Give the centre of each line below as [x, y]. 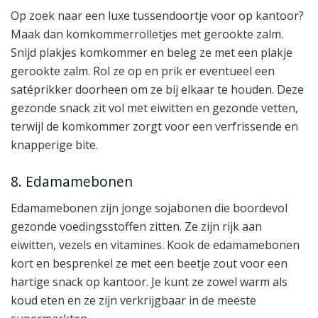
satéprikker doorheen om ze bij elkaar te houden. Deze [157, 89]
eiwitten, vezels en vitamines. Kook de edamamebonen [155, 245]
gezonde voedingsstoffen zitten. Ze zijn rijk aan [136, 226]
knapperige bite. [54, 144]
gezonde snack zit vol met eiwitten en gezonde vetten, [154, 108]
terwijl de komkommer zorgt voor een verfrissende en [154, 126]
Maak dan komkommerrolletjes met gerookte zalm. [147, 34]
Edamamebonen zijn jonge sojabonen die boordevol [149, 208]
